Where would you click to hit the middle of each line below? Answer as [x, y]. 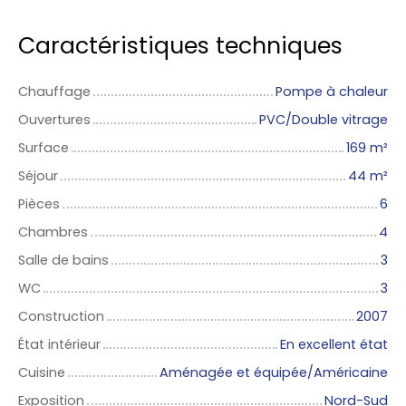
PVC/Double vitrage [324, 120]
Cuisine [42, 373]
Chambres [53, 232]
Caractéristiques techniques [180, 46]
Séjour [38, 176]
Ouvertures [54, 120]
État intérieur [59, 345]
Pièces [39, 204]
